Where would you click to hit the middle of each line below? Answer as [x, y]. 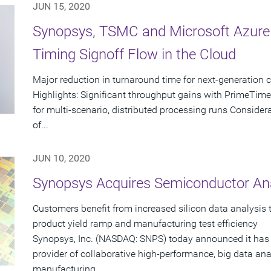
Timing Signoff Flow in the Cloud [134, 55]
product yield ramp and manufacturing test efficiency [145, 224]
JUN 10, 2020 [61, 158]
